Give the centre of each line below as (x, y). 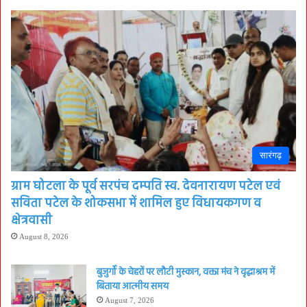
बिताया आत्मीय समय (133, 286)
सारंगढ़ (271, 155)
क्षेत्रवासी (32, 221)
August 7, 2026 (130, 300)
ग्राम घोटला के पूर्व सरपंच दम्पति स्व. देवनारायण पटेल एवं (146, 186)
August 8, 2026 (44, 236)
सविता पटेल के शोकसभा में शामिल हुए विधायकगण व (136, 204)
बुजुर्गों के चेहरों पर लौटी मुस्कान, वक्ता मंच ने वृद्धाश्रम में (186, 272)
